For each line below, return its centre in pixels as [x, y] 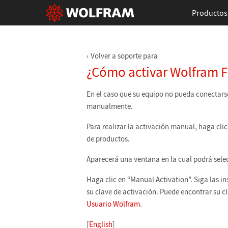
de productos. [108, 139]
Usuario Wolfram [113, 204]
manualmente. [110, 106]
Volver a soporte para [124, 56]
